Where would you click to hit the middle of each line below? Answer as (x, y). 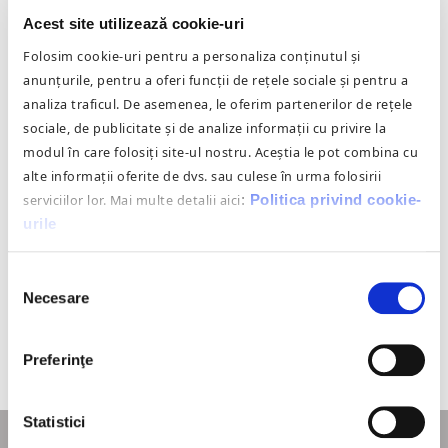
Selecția (33, 278)
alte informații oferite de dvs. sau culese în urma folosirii (202, 175)
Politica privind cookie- (335, 199)
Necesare (56, 298)
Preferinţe (58, 360)
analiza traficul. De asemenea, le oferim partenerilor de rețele (218, 103)
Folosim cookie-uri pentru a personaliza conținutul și (192, 55)
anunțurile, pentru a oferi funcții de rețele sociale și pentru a (215, 79)
